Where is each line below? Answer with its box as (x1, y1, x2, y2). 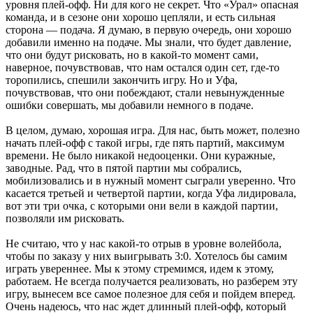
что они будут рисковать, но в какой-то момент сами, (6, 48, 259, 61)
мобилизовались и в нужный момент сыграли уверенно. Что (6, 174, 296, 187)
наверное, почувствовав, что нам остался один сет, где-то (6, 61, 279, 73)
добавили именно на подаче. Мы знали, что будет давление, (6, 36, 291, 48)
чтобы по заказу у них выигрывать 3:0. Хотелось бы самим (6, 249, 287, 262)
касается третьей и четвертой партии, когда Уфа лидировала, (6, 187, 296, 199)
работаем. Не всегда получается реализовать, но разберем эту (6, 275, 298, 287)
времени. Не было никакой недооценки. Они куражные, (6, 149, 275, 161)
